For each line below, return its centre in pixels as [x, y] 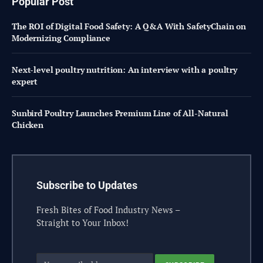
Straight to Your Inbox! [82, 223]
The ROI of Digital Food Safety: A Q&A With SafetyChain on [129, 26]
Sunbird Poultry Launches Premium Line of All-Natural [120, 113]
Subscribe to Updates [87, 186]
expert [25, 82]
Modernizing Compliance [61, 38]
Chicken [28, 125]
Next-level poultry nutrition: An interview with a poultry [125, 70]
